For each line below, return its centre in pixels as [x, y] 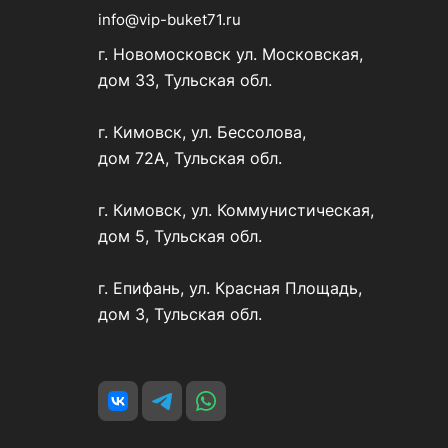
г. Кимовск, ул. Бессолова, [202, 132]
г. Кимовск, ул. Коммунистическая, [236, 210]
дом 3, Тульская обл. [180, 314]
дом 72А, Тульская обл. [190, 158]
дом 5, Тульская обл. [180, 236]
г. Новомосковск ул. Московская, [230, 54]
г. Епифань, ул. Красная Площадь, [230, 288]
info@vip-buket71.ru [169, 19]
